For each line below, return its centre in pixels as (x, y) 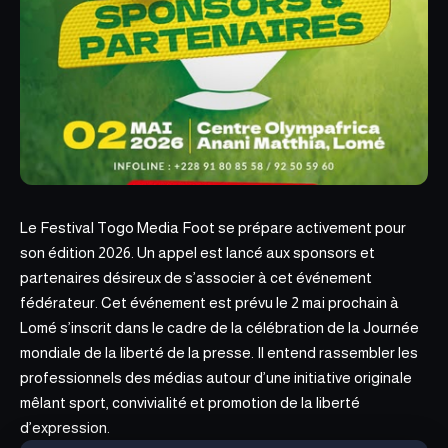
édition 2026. (91, 252)
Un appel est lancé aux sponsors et (254, 252)
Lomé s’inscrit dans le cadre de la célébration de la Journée (219, 327)
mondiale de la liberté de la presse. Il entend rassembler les (219, 352)
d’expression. (65, 427)
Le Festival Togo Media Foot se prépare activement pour (213, 227)
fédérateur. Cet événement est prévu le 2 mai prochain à (209, 302)
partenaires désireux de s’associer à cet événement (196, 277)
